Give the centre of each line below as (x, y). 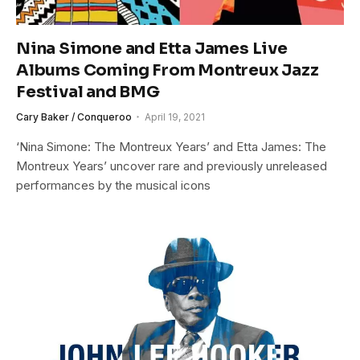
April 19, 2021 (175, 117)
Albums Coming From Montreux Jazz (168, 70)
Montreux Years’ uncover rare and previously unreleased (172, 166)
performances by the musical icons (113, 185)
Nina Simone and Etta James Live (152, 48)
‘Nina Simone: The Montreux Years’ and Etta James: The (171, 146)
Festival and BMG (88, 92)
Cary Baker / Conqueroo (74, 117)
